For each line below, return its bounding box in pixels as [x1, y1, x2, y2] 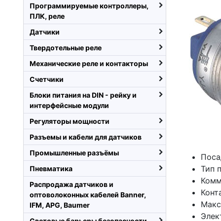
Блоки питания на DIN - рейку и [30, 91, 137, 99]
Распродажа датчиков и [30, 180, 113, 188]
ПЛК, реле [30, 12, 65, 20]
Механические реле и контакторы [30, 59, 148, 68]
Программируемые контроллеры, [30, 1, 148, 10]
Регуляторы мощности [30, 117, 110, 125]
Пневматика [30, 164, 73, 173]
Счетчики [30, 75, 64, 83]
